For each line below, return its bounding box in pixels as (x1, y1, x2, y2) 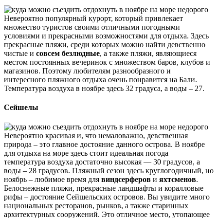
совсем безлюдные (36, 49, 100, 58)
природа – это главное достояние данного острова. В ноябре (4, 140, 205, 148)
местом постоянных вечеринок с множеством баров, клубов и (4, 58, 210, 67)
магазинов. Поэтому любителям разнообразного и (4, 67, 171, 75)
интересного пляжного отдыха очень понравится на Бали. (4, 75, 197, 84)
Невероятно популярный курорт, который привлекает (4, 14, 183, 23)
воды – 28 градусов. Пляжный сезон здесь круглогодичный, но (4, 166, 214, 175)
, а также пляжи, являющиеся (100, 49, 197, 58)
